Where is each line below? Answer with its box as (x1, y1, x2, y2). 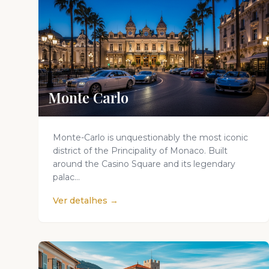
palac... (53, 172, 80, 183)
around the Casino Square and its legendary (53, 159, 235, 169)
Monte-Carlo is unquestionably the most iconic (53, 132, 248, 143)
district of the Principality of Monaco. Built (53, 145, 228, 156)
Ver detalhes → (53, 195, 118, 206)
